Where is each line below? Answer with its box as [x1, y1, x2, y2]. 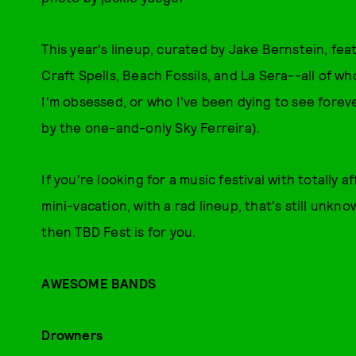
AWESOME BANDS [41, 275, 156, 291]
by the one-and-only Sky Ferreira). [41, 119, 261, 135]
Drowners [41, 327, 103, 342]
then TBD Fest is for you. [41, 223, 196, 239]
